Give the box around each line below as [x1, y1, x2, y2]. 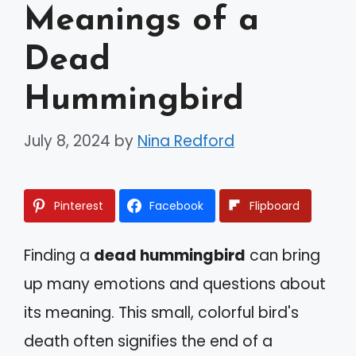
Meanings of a [24, 3, 259, 38]
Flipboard [250, 198, 300, 215]
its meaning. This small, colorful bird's [24, 302, 299, 324]
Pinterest [54, 198, 103, 215]
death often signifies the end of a [24, 331, 273, 353]
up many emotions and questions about [24, 273, 326, 296]
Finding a [24, 245, 94, 267]
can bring [246, 245, 320, 267]
